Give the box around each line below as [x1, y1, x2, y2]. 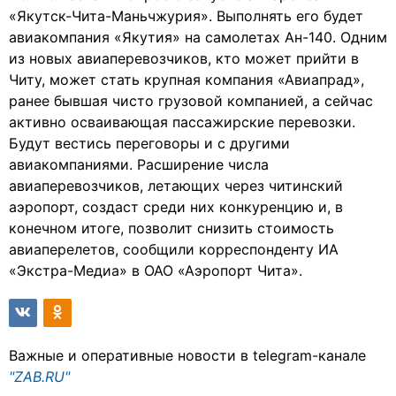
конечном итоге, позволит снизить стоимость [9, 219, 334, 237]
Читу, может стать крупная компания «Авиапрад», [9, 71, 364, 88]
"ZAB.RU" [9, 368, 70, 385]
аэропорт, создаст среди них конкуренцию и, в [9, 198, 343, 216]
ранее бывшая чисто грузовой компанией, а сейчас [9, 92, 373, 110]
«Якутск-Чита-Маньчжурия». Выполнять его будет [9, 7, 363, 25]
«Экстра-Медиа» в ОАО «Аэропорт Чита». [9, 262, 302, 279]
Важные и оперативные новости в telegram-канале [9, 346, 366, 364]
